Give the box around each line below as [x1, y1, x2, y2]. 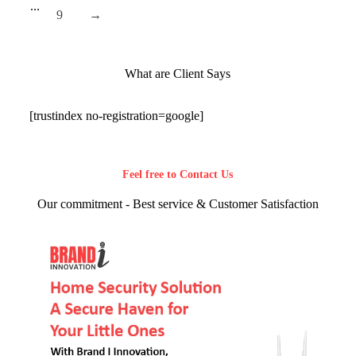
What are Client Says [125, 67, 231, 81]
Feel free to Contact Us [122, 168, 234, 180]
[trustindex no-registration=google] [29, 109, 203, 123]
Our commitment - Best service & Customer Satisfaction [37, 196, 319, 211]
